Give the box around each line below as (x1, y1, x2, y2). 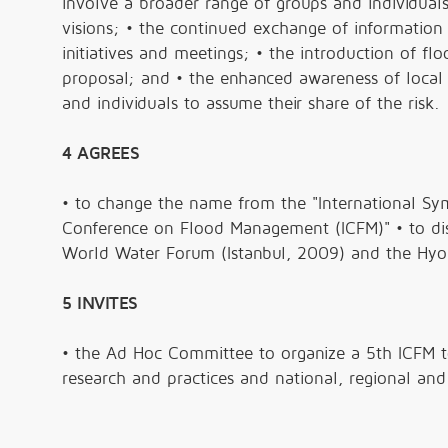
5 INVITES (62, 293, 138, 313)
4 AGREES (62, 143, 139, 163)
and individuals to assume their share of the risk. (62, 93, 440, 113)
